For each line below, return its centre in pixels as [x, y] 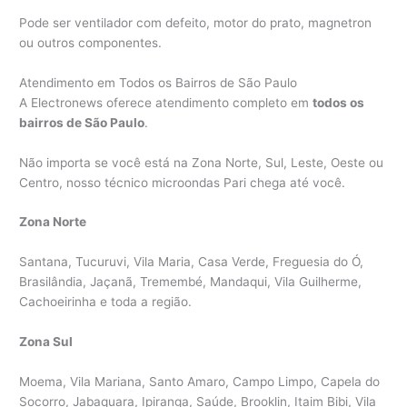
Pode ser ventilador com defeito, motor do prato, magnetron [196, 22]
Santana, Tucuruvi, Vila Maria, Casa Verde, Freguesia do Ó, [192, 262]
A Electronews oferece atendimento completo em [166, 102]
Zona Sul [46, 342]
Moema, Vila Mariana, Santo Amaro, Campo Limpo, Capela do [200, 382]
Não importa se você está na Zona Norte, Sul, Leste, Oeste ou [202, 162]
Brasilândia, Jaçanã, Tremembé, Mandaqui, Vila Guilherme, [191, 282]
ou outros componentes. [91, 42]
